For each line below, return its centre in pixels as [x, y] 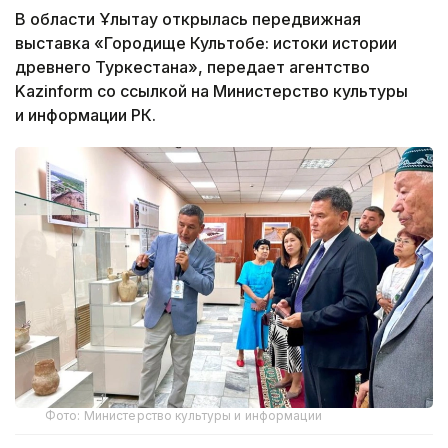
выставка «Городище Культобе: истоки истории [206, 42]
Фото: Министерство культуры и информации [183, 415]
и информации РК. [85, 114]
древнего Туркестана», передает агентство [192, 66]
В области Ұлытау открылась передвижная [188, 18]
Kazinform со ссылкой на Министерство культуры [211, 90]
